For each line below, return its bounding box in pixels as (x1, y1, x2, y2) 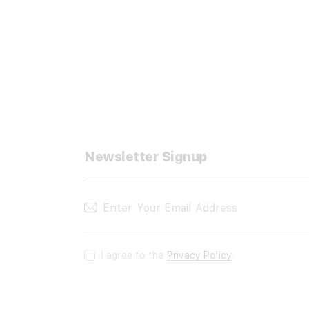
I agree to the (101, 249, 167, 261)
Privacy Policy (166, 249, 232, 261)
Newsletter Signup (84, 148, 207, 165)
